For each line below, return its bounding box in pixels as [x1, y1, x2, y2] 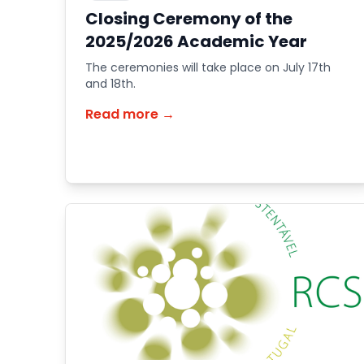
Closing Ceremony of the [85, 7, 292, 30]
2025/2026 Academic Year [85, 30, 307, 53]
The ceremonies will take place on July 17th [85, 59, 331, 76]
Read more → [85, 105, 175, 123]
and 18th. [85, 76, 136, 92]
